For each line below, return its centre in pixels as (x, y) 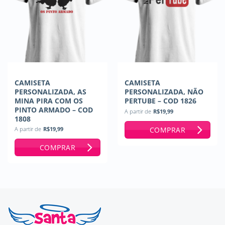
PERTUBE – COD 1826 (160, 100)
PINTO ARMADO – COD (53, 109)
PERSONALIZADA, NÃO (164, 91)
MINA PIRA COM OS (48, 100)
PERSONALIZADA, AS (50, 91)
